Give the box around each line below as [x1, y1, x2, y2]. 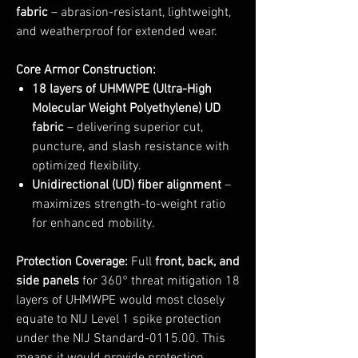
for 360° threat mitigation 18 [79, 273, 240, 289]
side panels [16, 273, 79, 289]
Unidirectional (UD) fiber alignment [32, 177, 221, 193]
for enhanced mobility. [32, 216, 155, 232]
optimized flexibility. [32, 158, 141, 174]
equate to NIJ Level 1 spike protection [16, 312, 221, 328]
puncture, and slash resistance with [32, 139, 229, 155]
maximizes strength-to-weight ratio [32, 197, 225, 213]
